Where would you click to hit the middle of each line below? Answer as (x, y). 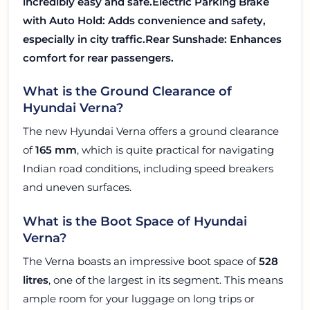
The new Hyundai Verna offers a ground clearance (151, 131)
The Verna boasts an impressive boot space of (141, 261)
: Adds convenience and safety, (184, 21)
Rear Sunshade (185, 39)
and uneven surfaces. (77, 188)
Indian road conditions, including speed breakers (148, 169)
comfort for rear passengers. (98, 58)
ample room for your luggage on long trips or (139, 298)
